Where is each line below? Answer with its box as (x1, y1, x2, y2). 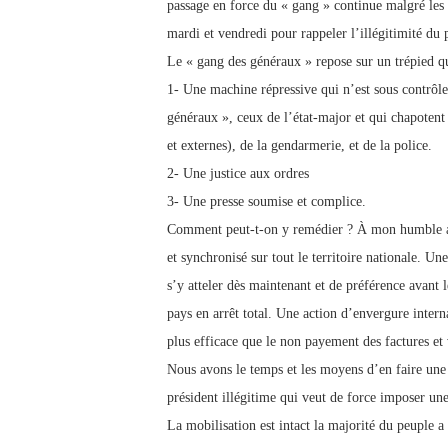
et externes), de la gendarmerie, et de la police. (167, 138, 432, 154)
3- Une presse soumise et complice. (167, 194, 366, 210)
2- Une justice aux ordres (167, 166, 309, 182)
